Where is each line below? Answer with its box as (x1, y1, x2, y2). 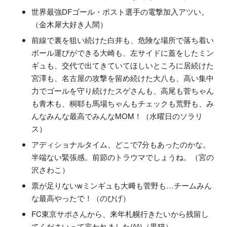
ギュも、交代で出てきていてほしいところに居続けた (31, 59, 214, 70)
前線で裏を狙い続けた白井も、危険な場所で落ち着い (31, 34, 214, 45)
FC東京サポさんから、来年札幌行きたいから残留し (31, 208, 209, 219)
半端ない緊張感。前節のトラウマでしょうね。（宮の (31, 151, 214, 162)
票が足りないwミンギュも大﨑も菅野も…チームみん (31, 179, 212, 191)
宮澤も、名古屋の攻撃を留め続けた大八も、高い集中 (31, 72, 214, 83)
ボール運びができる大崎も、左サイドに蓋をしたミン (31, 47, 214, 58)
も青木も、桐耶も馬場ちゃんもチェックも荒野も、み (31, 97, 214, 108)
